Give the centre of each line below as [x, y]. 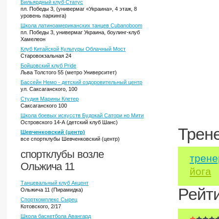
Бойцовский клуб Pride [48, 66]
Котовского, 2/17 [41, 206]
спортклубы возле [62, 154]
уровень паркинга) [44, 16]
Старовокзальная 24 [46, 56]
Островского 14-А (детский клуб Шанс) [69, 122]
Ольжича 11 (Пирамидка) [52, 190]
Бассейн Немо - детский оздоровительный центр [81, 82]
